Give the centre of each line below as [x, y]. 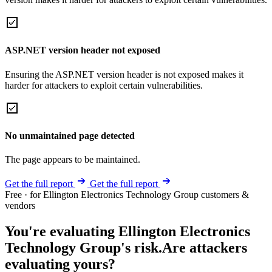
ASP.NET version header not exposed [83, 50]
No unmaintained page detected [70, 135]
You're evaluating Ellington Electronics [127, 231]
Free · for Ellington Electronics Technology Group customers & [127, 195]
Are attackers [205, 247]
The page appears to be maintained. [73, 160]
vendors [20, 206]
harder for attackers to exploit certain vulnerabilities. [104, 85]
